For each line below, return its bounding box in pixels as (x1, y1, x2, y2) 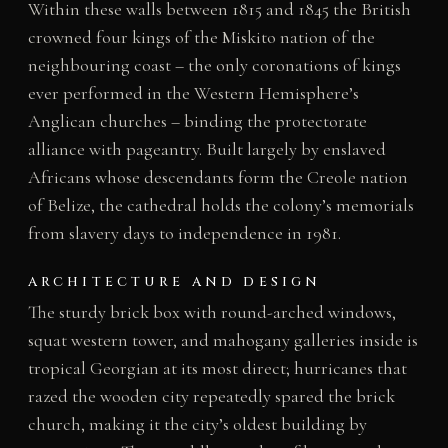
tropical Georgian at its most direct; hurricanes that (27, 357, 407, 380)
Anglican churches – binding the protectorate (27, 109, 367, 132)
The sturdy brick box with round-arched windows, (27, 301, 396, 324)
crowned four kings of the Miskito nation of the (27, 25, 375, 48)
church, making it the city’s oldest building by (27, 413, 367, 436)
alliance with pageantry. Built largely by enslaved (27, 137, 386, 160)
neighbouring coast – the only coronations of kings (27, 53, 401, 76)
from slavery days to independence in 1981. (27, 221, 341, 244)
